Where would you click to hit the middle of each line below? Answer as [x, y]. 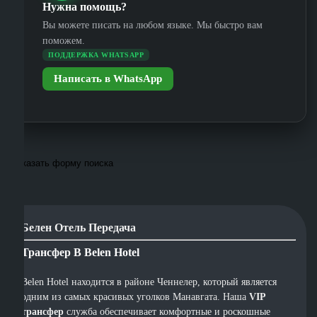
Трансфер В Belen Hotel [81, 253]
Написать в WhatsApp [108, 78]
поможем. [64, 40]
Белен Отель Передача [79, 228]
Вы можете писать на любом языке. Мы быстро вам [152, 25]
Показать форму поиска [62, 163]
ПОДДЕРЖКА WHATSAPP [96, 54]
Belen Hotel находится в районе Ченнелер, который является [149, 282]
